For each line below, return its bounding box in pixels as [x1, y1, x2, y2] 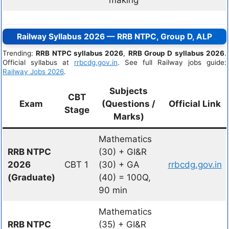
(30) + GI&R [98, 147, 147, 157]
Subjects [109, 86, 148, 96]
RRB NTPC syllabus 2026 [36, 49, 124, 57]
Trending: [3, 49, 36, 57]
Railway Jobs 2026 [3, 67, 64, 76]
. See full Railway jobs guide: [118, 58, 226, 66]
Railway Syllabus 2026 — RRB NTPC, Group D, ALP [17, 32, 212, 41]
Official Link [169, 99, 221, 109]
